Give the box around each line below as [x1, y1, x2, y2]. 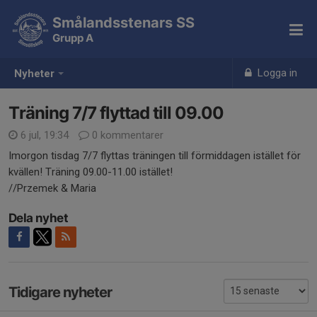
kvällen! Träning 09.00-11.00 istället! [8, 166, 173, 178]
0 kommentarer [89, 129, 163, 142]
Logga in [255, 67, 298, 79]
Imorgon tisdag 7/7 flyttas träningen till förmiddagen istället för [8, 149, 301, 162]
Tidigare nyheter [8, 284, 112, 301]
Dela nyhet [8, 211, 68, 225]
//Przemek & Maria [8, 182, 96, 195]
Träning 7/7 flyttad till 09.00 [8, 103, 224, 123]
